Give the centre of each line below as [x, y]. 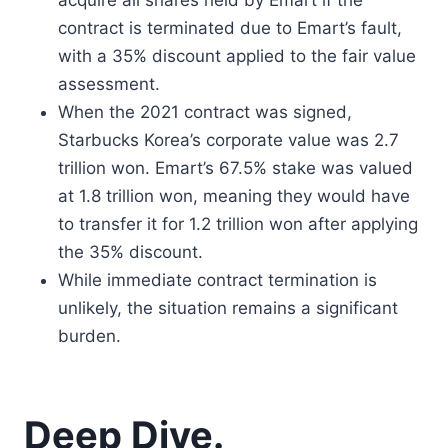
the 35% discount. [130, 252]
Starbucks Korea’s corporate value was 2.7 [228, 140]
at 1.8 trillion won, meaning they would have [234, 196]
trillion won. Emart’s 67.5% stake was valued [235, 168]
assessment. [109, 84]
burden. [89, 336]
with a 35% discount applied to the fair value [237, 56]
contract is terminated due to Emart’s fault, [230, 28]
